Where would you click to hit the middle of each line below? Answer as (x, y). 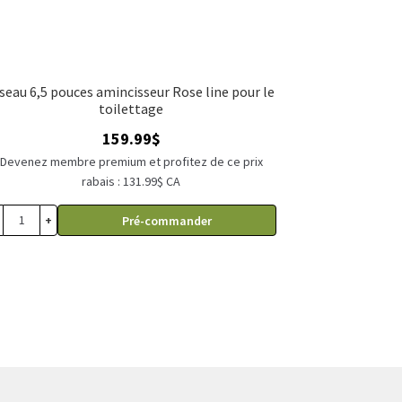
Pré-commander (167, 220)
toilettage (131, 108)
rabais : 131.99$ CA (131, 181)
